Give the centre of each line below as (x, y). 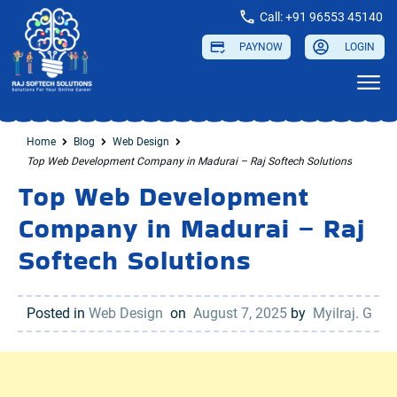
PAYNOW (261, 47)
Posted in (58, 313)
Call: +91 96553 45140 (321, 17)
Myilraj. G (343, 313)
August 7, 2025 (242, 313)
